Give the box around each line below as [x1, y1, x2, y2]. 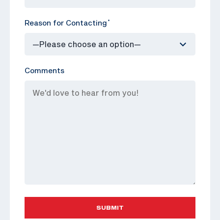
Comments [25, 65, 64, 75]
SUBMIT [96, 204, 124, 211]
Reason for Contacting [25, 18, 107, 27]
